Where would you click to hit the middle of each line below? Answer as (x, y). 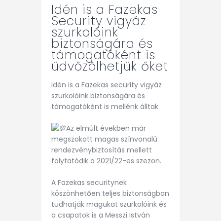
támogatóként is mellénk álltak (105, 106)
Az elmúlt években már (106, 128)
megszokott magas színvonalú (104, 139)
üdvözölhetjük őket (110, 66)
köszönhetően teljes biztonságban (110, 193)
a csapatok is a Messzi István (101, 215)
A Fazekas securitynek (89, 182)
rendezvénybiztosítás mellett (102, 150)
